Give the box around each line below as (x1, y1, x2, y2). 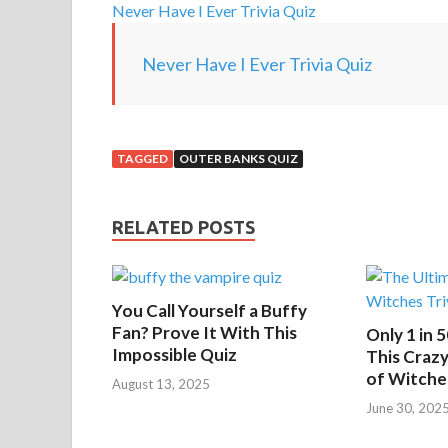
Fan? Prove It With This (112, 322, 297, 344)
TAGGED (117, 150, 168, 166)
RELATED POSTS (112, 216, 255, 237)
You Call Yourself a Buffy (112, 300, 307, 322)
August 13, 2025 (112, 375, 210, 392)
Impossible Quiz (112, 344, 237, 366)
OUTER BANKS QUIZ (179, 150, 298, 166)
